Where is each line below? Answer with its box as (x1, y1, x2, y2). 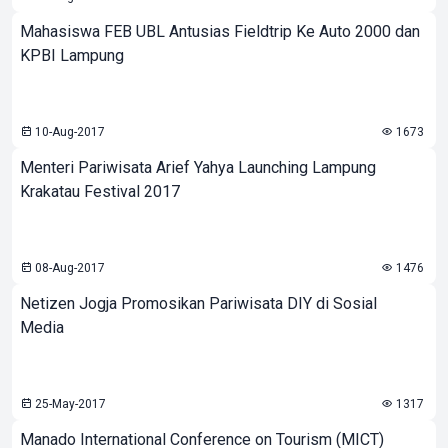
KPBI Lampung (20, 46, 124, 65)
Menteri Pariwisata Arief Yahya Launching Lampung (20, 158, 376, 177)
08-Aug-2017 (32, 261, 105, 275)
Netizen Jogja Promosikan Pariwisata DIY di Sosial (20, 294, 377, 313)
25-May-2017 (32, 397, 106, 411)
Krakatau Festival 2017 (20, 182, 180, 201)
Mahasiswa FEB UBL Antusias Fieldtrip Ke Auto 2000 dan (20, 22, 420, 41)
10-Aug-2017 (32, 125, 105, 139)
